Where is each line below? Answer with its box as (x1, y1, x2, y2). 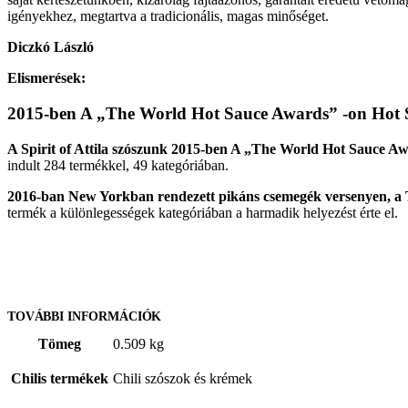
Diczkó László (7, 39, 97, 56)
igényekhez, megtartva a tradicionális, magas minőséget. (7, 8, 329, 25)
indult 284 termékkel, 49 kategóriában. (7, 157, 229, 173)
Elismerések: (7, 70, 86, 87)
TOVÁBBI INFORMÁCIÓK (7, 309, 162, 323)
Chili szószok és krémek (113, 371, 252, 387)
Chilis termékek (11, 371, 108, 387)
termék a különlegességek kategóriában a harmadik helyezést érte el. (7, 204, 398, 220)
